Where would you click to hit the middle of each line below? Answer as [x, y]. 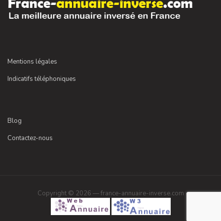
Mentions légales [32, 61]
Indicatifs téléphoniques [42, 79]
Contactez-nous [30, 138]
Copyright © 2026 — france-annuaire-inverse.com [110, 193]
